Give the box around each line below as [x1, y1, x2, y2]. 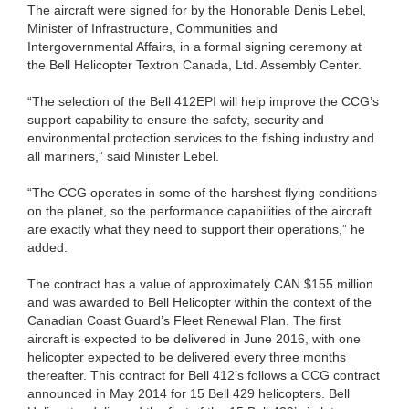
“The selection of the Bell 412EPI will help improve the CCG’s [27, 93, 379, 109]
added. [27, 239, 68, 255]
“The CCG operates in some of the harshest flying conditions [27, 184, 377, 200]
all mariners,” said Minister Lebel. [27, 148, 219, 163]
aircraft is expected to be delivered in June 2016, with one [27, 330, 361, 346]
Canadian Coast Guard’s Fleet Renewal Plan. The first [27, 312, 341, 328]
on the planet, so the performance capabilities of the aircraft [27, 203, 372, 218]
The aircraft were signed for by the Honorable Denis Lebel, [27, 2, 366, 17]
